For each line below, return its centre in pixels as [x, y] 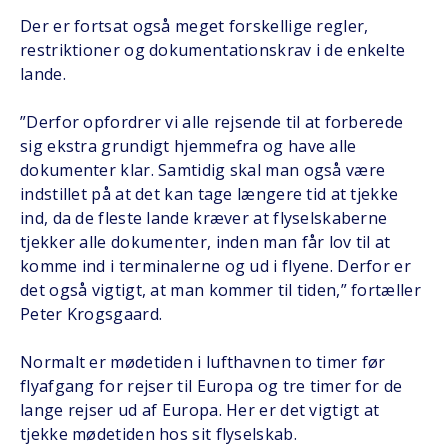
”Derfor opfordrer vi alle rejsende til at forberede [212, 122]
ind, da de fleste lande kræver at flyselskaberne [204, 218]
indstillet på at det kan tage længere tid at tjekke [209, 194]
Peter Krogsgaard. [91, 314]
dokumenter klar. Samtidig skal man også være [203, 170]
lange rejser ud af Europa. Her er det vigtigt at [200, 410]
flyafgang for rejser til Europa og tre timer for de [211, 386]
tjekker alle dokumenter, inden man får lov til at [205, 242]
